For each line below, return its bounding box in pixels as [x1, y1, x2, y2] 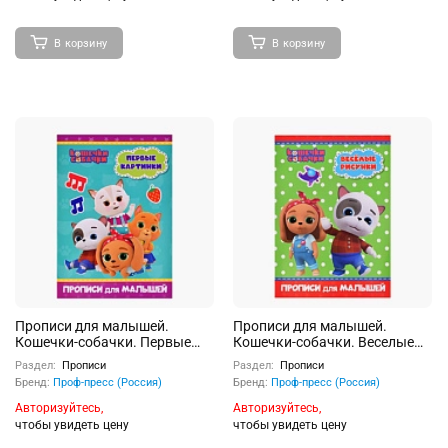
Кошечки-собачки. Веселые [233, 334, 414, 350]
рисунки [233, 350, 287, 366]
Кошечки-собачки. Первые [15, 334, 191, 350]
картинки [15, 350, 77, 366]
